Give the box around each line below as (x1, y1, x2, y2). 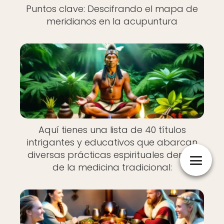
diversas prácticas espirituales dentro (27, 148, 197, 161)
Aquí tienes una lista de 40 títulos (38, 123, 186, 136)
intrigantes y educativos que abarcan (26, 136, 197, 148)
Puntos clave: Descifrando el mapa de (26, 2, 198, 15)
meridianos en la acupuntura (46, 15, 177, 27)
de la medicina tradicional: (52, 161, 172, 173)
